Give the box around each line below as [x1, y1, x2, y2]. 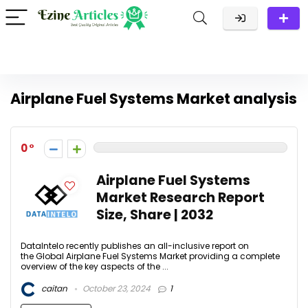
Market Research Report [96, 188, 265, 207]
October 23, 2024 [80, 283, 151, 295]
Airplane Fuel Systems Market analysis [10, 89, 297, 109]
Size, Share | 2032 [96, 206, 213, 224]
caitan [39, 283, 67, 295]
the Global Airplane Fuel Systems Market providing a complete [21, 250, 280, 262]
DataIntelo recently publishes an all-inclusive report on [21, 240, 249, 252]
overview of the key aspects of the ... [21, 261, 168, 272]
